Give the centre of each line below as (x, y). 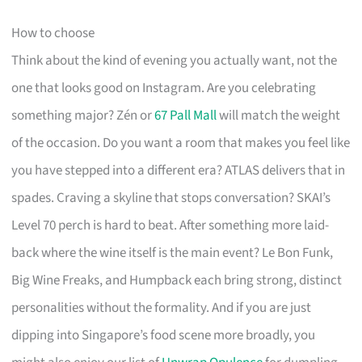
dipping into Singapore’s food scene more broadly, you (164, 335)
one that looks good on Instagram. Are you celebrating (164, 88)
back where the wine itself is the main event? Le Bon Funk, (173, 253)
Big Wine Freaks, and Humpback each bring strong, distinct (177, 280)
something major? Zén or (83, 115)
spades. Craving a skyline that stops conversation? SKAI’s (171, 198)
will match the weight (279, 115)
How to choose (53, 33)
